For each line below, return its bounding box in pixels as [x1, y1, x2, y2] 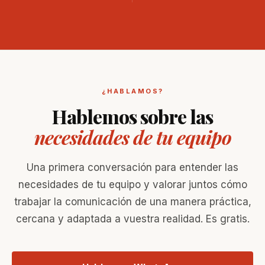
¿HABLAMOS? [101, 87, 164, 96]
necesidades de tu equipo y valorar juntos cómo [18, 179, 247, 191]
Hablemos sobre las [52, 104, 213, 130]
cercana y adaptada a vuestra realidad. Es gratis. [15, 213, 250, 225]
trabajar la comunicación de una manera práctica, [14, 196, 251, 208]
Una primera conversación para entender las [27, 161, 238, 174]
